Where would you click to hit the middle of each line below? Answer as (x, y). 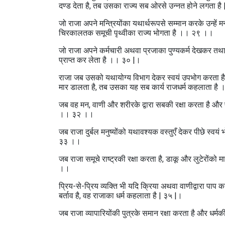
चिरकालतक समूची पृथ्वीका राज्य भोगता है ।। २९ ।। (136, 33)
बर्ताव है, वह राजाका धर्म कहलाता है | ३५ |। (121, 196)
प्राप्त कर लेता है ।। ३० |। (100, 60)
